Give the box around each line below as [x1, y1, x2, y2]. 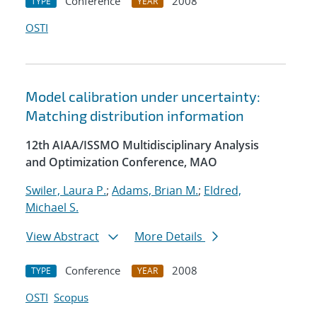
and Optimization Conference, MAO [25, 154, 217, 171]
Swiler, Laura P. [25, 183, 106, 199]
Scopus [54, 290, 88, 305]
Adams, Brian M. [112, 183, 198, 199]
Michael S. [25, 200, 79, 216]
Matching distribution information [25, 107, 244, 125]
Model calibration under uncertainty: [25, 88, 260, 105]
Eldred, [204, 183, 241, 199]
